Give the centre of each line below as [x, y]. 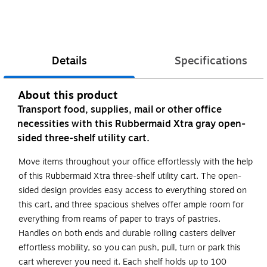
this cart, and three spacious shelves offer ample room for [131, 205]
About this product [68, 96]
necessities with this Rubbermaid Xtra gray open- [131, 124]
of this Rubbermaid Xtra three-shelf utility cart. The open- [130, 176]
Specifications [211, 61]
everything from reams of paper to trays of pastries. [119, 219]
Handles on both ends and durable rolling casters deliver [127, 234]
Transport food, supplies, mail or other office [119, 110]
